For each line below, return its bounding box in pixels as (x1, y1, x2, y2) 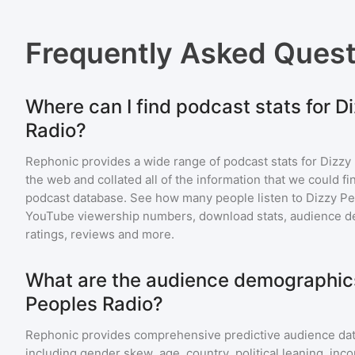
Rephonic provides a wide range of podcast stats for (25, 154, 320, 169)
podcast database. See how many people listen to (25, 190, 306, 205)
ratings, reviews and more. (25, 227, 174, 242)
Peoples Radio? (25, 292, 163, 315)
